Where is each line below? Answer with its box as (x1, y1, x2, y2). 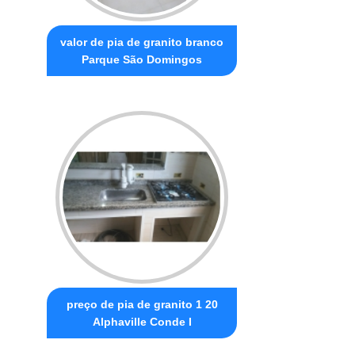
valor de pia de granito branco (60, 35, 224, 48)
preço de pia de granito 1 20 (66, 297, 218, 311)
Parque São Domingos (82, 52, 203, 66)
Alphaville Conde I (92, 315, 192, 328)
